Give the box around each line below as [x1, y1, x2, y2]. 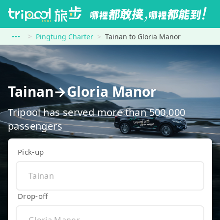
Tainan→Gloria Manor [8, 82, 157, 101]
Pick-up [18, 146, 44, 157]
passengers [8, 119, 63, 133]
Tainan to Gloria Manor [105, 32, 181, 41]
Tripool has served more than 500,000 [8, 105, 186, 119]
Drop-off [18, 191, 48, 201]
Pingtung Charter [36, 32, 93, 41]
